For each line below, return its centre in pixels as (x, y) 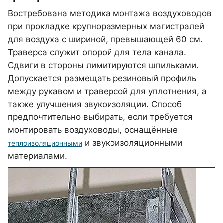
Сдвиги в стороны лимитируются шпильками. (103, 65)
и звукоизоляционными (132, 143)
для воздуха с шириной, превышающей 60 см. (105, 39)
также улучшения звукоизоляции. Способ (95, 104)
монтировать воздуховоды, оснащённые (93, 130)
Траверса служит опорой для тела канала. (97, 52)
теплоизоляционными (45, 143)
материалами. (38, 156)
